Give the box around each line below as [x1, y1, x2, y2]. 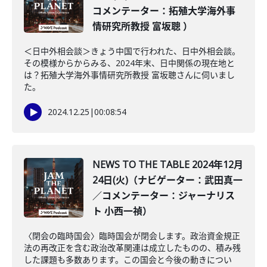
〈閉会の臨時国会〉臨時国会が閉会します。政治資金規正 [24, 230, 240, 241]
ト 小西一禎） [92, 204, 152, 218]
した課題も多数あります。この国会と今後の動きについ [24, 254, 232, 265]
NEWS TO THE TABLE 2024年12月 [92, 158, 243, 171]
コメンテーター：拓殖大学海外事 [92, 4, 235, 17]
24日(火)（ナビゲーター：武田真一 [92, 173, 243, 187]
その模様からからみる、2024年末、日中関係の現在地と [24, 57, 235, 69]
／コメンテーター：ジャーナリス [92, 189, 235, 202]
